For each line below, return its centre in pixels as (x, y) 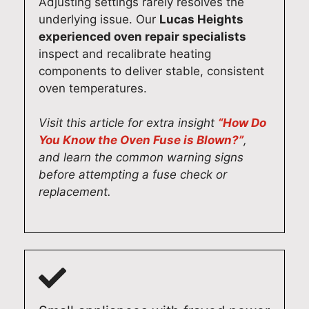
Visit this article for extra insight (128, 123)
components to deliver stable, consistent (151, 71)
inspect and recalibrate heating (125, 53)
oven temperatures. (93, 88)
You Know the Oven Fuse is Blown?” (141, 140)
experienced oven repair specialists (142, 36)
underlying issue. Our (99, 19)
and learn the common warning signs (141, 158)
